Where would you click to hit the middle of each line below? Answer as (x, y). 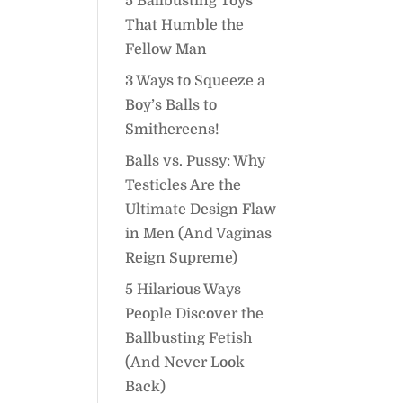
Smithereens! (173, 130)
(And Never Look (185, 363)
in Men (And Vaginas (199, 234)
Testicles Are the (184, 185)
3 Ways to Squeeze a (196, 81)
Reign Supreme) (182, 258)
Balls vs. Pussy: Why (196, 161)
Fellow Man (166, 49)
